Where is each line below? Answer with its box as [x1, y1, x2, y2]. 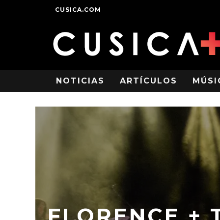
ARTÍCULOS [120, 76, 177, 85]
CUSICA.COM [55, 6, 101, 13]
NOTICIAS [56, 76, 105, 85]
